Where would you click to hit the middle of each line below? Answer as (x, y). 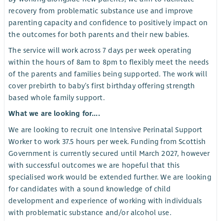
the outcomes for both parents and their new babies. (99, 35)
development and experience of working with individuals (105, 201)
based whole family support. (56, 98)
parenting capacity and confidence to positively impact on (108, 23)
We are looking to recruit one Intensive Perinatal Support (106, 129)
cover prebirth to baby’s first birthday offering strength (102, 86)
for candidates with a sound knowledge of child (90, 189)
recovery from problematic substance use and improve (101, 11)
